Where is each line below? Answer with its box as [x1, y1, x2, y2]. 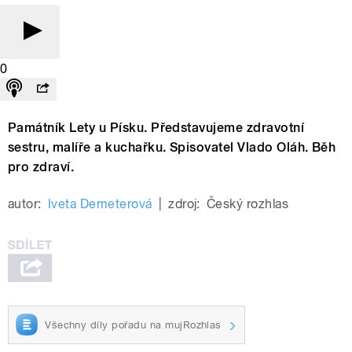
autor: [8, 196, 42, 211]
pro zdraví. [8, 159, 75, 174]
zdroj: [168, 196, 200, 211]
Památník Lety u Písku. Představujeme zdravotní [8, 119, 305, 135]
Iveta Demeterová [47, 196, 152, 211]
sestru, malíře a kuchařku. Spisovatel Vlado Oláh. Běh [8, 139, 336, 155]
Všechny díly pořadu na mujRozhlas [45, 318, 222, 331]
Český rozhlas [206, 196, 289, 211]
